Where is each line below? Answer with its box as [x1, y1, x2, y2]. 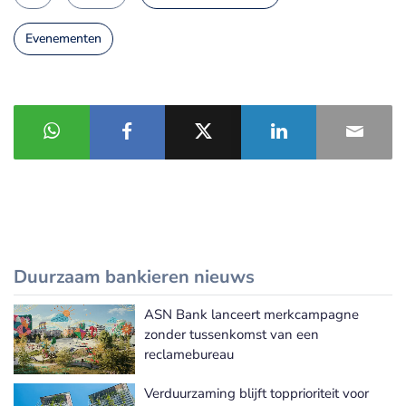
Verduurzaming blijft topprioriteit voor [144, 384, 369, 403]
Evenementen [25, 30, 101, 48]
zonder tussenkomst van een [144, 325, 319, 344]
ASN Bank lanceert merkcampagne [144, 305, 359, 324]
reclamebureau [144, 345, 234, 364]
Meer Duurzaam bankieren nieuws [188, 322, 392, 341]
